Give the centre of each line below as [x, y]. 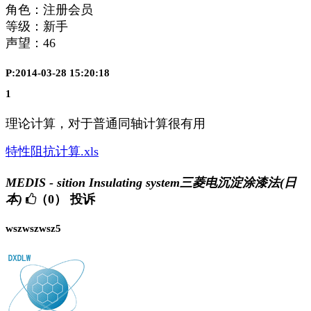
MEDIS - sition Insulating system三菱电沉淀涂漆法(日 [151, 183]
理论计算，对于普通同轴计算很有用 [106, 124]
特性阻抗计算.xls [52, 152]
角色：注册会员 [49, 10]
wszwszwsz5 [33, 229]
